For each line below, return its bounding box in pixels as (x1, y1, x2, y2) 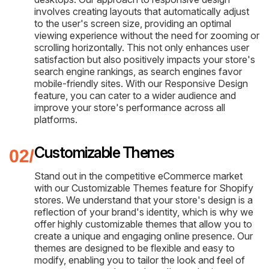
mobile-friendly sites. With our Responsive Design (34, 77, 248, 89)
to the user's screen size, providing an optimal (34, 17, 231, 29)
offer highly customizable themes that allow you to (34, 217, 252, 230)
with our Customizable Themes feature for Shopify (34, 181, 253, 194)
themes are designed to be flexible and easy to (34, 241, 235, 254)
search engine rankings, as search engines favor (34, 65, 242, 77)
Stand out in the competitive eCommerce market (34, 169, 243, 182)
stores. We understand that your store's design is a (34, 193, 253, 206)
